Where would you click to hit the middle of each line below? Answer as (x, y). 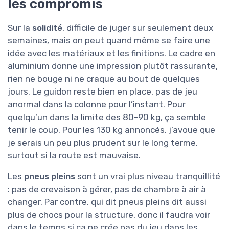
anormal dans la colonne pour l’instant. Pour (97, 105)
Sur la (20, 28)
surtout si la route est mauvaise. (74, 156)
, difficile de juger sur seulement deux (138, 28)
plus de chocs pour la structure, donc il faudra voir (109, 215)
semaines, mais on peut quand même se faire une (109, 41)
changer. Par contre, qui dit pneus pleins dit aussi (107, 202)
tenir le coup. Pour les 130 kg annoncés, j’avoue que (111, 130)
